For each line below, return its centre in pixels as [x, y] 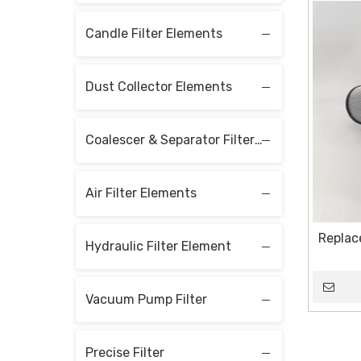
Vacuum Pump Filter [146, 299]
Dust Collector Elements [159, 86]
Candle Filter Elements [154, 33]
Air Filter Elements [141, 193]
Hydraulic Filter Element [158, 246]
